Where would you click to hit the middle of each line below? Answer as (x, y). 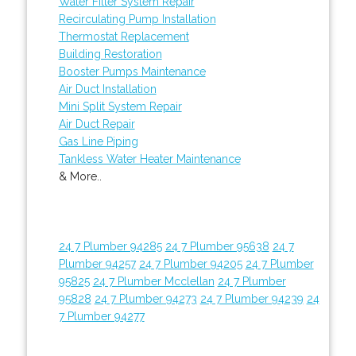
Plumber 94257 (97, 263)
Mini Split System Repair (120, 106)
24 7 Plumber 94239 (252, 298)
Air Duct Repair (97, 124)
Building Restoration (110, 54)
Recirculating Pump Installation (137, 19)
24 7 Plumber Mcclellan (153, 281)
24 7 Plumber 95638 (217, 246)
